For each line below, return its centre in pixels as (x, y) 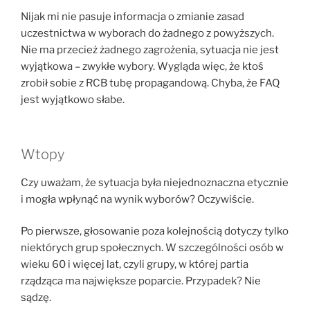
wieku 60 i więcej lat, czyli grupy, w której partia (135, 265)
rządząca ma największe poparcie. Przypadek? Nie (141, 281)
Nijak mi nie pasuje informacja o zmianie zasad (133, 17)
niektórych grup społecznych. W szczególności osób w (152, 248)
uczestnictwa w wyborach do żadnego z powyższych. (147, 34)
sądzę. (36, 298)
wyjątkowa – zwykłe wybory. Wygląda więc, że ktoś (142, 67)
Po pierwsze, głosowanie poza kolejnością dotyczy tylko (155, 231)
